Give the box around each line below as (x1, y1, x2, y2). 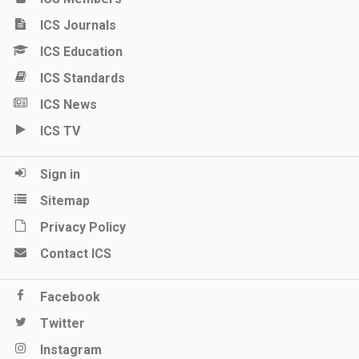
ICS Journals (40, 18, 116, 33)
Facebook (40, 289, 100, 305)
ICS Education (40, 44, 123, 59)
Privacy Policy (40, 220, 126, 235)
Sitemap (40, 193, 90, 208)
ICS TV (40, 123, 80, 139)
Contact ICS (40, 246, 111, 261)
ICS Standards (40, 71, 125, 86)
